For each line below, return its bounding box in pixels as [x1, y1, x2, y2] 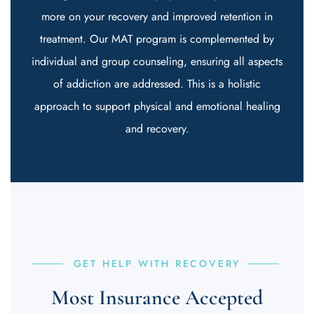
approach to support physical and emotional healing [34, 98, 280, 114]
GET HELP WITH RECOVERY [73, 257, 241, 271]
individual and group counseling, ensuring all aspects [32, 53, 282, 69]
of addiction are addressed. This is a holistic [53, 76, 261, 92]
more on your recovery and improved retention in [41, 8, 273, 25]
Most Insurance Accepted [51, 285, 263, 310]
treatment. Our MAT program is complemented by [40, 31, 274, 47]
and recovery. [125, 121, 189, 137]
